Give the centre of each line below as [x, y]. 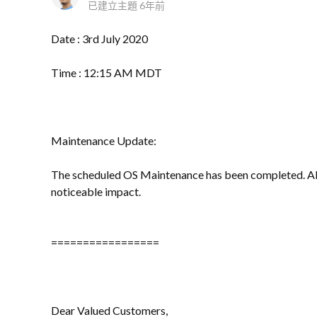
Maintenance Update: [104, 140]
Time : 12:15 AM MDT [106, 73]
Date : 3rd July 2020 [99, 39]
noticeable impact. [96, 191]
